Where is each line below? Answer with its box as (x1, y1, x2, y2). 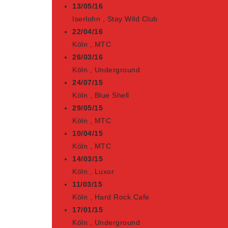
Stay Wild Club (107, 15, 158, 23)
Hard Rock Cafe (94, 193, 150, 201)
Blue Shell (94, 91, 129, 99)
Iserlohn (72, 15, 100, 23)
